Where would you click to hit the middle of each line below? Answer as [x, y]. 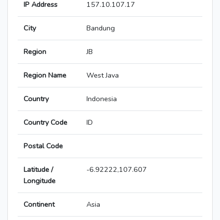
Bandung [101, 28]
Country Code [45, 123]
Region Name [45, 75]
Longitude [40, 181]
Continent [39, 205]
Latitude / [38, 170]
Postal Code [43, 146]
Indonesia [102, 99]
